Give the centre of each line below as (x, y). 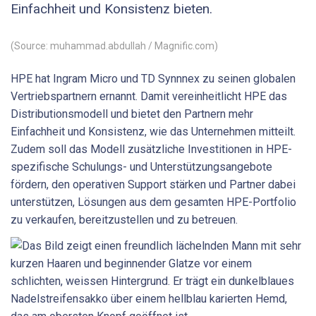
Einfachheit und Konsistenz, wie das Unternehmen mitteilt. (153, 131)
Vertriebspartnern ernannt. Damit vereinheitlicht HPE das (149, 96)
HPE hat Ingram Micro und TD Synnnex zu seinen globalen (153, 78)
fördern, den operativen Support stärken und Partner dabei (153, 184)
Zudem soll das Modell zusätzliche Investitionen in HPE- (151, 149)
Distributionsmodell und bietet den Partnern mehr (132, 114)
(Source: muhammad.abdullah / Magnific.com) (114, 45)
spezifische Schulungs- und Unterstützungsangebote (141, 166)
